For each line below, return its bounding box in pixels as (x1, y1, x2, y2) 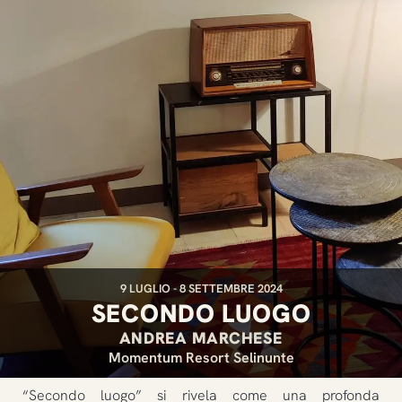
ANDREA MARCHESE (118, 327, 284, 348)
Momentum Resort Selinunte (108, 347, 294, 367)
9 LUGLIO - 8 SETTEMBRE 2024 (119, 280, 283, 296)
